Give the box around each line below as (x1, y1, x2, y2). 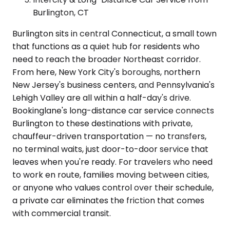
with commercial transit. (12, 207, 111, 219)
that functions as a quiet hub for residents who (12, 40, 200, 52)
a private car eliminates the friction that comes (12, 194, 204, 206)
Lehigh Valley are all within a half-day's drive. (12, 91, 191, 104)
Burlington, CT (33, 6, 89, 18)
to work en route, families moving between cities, (12, 168, 209, 181)
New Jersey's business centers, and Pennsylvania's (12, 79, 215, 91)
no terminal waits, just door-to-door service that (12, 143, 208, 155)
